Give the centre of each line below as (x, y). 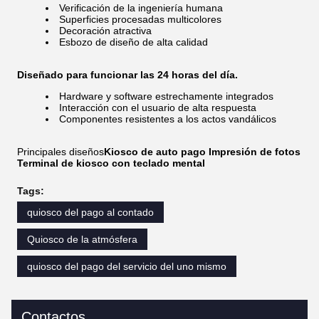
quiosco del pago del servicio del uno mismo (127, 266)
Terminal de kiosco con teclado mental (111, 163)
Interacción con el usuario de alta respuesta (158, 108)
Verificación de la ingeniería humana (141, 8)
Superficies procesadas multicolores (140, 19)
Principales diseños (61, 152)
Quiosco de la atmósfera (82, 239)
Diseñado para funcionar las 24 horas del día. (127, 75)
